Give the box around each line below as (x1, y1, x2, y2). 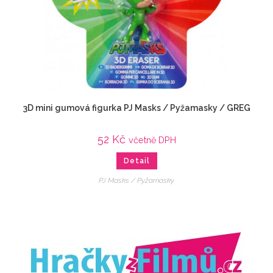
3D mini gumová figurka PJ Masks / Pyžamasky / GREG (23, 103, 250, 113)
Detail (123, 157, 150, 166)
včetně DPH (128, 135, 176, 146)
